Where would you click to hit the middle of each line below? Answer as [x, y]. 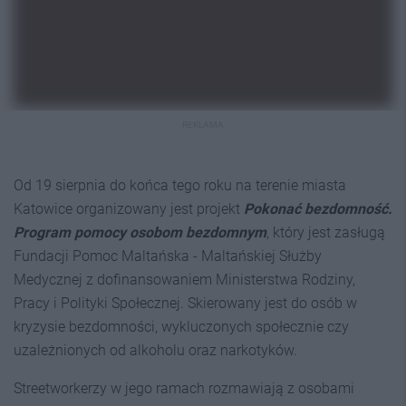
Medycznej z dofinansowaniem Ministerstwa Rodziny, [184, 279]
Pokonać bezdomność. [318, 208]
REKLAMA [203, 124]
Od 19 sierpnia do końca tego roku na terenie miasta [180, 185]
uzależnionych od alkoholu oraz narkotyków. [155, 350]
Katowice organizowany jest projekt [129, 208]
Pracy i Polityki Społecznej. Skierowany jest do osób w [185, 303]
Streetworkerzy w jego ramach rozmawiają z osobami [184, 388]
